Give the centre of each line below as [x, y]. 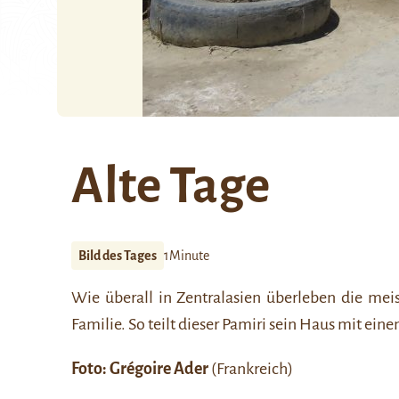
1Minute [187, 256]
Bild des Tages [118, 256]
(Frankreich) [251, 369]
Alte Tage [171, 186]
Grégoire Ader [159, 369]
